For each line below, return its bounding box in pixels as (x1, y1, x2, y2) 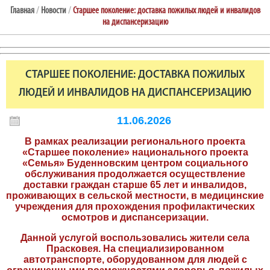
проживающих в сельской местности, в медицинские (6, 190, 264, 201)
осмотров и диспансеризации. (61, 212, 209, 222)
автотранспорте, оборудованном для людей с (23, 254, 247, 265)
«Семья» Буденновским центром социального (22, 157, 248, 168)
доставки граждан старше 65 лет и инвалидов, (24, 179, 246, 190)
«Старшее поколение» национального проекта (22, 146, 248, 157)
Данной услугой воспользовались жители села (20, 232, 250, 243)
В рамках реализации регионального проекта (25, 136, 245, 146)
